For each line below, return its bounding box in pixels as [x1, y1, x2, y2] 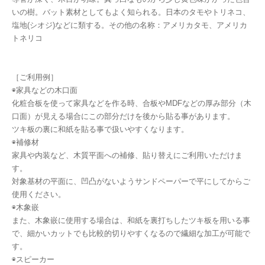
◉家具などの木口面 [12, 86, 77, 95]
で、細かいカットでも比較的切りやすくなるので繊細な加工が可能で [12, 229, 250, 238]
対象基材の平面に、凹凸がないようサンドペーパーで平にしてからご [12, 177, 250, 186]
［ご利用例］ [12, 73, 58, 82]
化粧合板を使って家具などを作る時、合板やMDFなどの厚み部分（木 [12, 99, 251, 108]
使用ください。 [12, 190, 66, 199]
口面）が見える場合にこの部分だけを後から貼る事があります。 [12, 112, 235, 121]
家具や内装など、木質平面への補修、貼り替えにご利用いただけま [12, 151, 243, 160]
